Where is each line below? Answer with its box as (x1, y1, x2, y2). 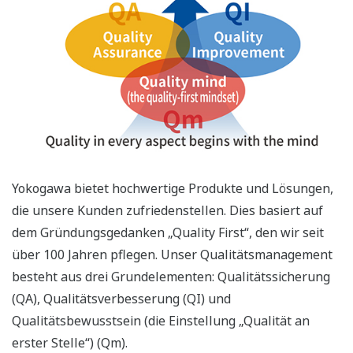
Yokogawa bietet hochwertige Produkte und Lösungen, (12, 179, 333, 197)
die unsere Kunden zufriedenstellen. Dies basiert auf (12, 201, 323, 219)
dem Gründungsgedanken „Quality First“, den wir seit (12, 223, 324, 241)
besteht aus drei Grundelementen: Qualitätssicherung (12, 267, 330, 285)
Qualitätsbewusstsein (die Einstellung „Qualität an (12, 311, 310, 329)
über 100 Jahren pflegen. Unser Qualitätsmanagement (12, 245, 333, 263)
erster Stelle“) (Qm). (12, 333, 128, 351)
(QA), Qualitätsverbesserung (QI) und (12, 289, 231, 307)
